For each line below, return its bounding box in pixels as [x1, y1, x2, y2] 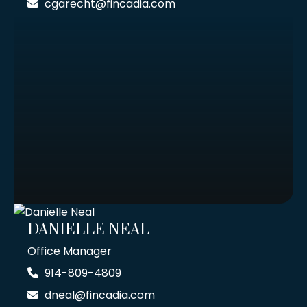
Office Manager [27, 243, 112, 260]
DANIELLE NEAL [27, 221, 149, 240]
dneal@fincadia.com [45, 287, 155, 304]
